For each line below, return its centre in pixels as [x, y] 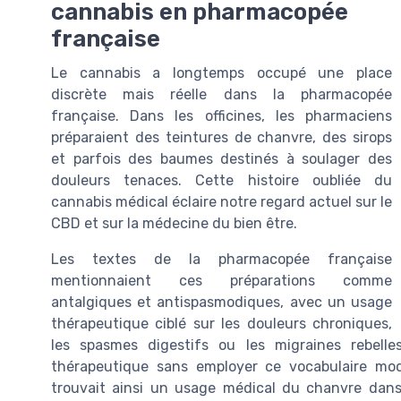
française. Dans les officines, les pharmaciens [222, 116]
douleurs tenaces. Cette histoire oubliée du [222, 181]
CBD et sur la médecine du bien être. [174, 224]
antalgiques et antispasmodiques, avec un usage [222, 303]
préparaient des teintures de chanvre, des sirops [222, 138]
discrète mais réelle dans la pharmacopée [222, 95]
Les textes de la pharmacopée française [222, 260]
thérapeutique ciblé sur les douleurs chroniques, [222, 324]
